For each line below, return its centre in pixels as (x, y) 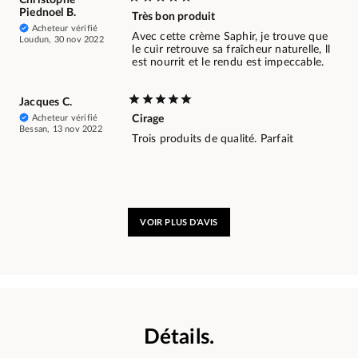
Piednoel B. (48, 13)
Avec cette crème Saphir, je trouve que (230, 37)
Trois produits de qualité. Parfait (213, 139)
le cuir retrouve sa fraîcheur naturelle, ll (231, 50)
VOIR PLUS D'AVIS (179, 222)
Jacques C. (46, 103)
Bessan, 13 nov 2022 (61, 129)
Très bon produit (174, 17)
